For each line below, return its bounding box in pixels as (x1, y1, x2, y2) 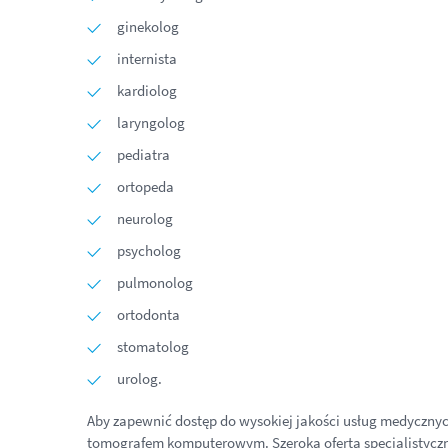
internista (117, 49, 177, 68)
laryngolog (117, 113, 185, 132)
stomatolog (117, 337, 189, 356)
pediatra (117, 145, 170, 164)
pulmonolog (117, 273, 193, 292)
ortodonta (117, 305, 180, 324)
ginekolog (117, 17, 179, 36)
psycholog (117, 241, 181, 260)
